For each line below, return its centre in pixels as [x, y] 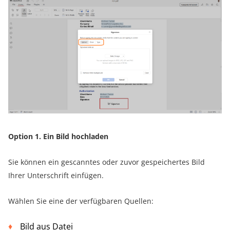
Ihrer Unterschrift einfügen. [56, 175]
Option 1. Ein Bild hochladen [58, 136]
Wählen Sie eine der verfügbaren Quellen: [81, 201]
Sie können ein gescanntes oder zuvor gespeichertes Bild [107, 162]
